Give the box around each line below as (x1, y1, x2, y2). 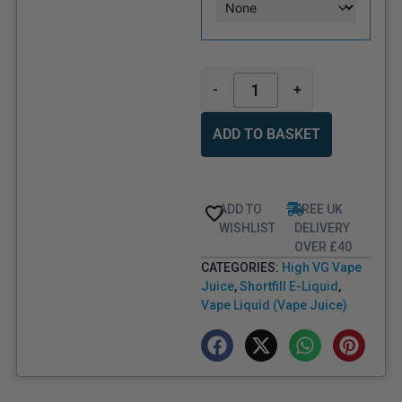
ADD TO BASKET (213, 126, 320, 144)
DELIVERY (293, 221, 350, 236)
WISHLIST (218, 221, 275, 236)
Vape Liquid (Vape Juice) (201, 298, 347, 313)
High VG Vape (282, 260, 362, 275)
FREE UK (293, 202, 343, 217)
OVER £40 (293, 240, 352, 255)
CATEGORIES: (201, 260, 282, 275)
